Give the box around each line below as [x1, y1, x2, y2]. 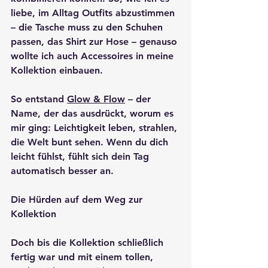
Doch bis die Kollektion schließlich [11, 237, 166, 249]
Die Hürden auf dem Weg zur [11, 194, 145, 206]
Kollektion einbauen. [11, 65, 103, 77]
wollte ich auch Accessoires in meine [11, 50, 176, 62]
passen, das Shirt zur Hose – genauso [11, 36, 180, 48]
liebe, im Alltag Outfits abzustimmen [11, 7, 178, 19]
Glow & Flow [67, 93, 125, 105]
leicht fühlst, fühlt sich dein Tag [11, 151, 152, 163]
